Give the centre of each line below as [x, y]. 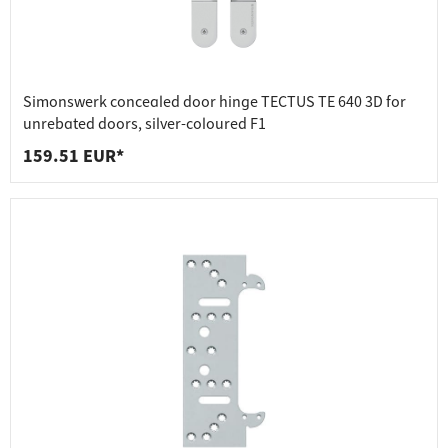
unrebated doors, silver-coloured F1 [144, 124]
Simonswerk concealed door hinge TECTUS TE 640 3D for [214, 102]
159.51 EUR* [73, 157]
